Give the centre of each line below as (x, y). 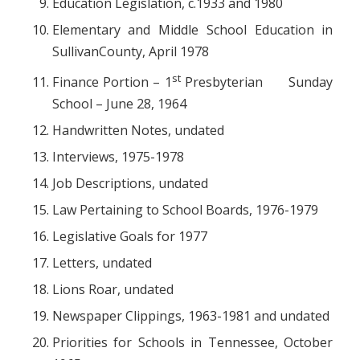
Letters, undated (102, 263)
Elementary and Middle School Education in (192, 29)
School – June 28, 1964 (119, 104)
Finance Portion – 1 (112, 82)
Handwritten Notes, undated (138, 131)
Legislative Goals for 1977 (129, 237)
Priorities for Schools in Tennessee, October (192, 343)
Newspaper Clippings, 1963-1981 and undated (190, 316)
